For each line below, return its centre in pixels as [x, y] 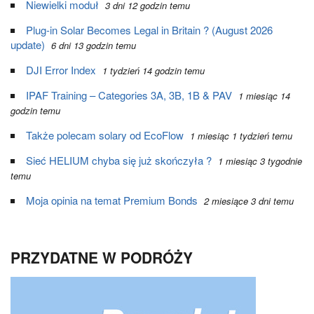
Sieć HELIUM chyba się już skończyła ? [119, 160]
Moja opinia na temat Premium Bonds [112, 200]
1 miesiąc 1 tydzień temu [241, 136]
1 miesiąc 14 [264, 96]
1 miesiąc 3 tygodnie [260, 161]
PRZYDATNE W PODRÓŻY [102, 257]
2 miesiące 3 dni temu [249, 201]
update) [28, 45]
